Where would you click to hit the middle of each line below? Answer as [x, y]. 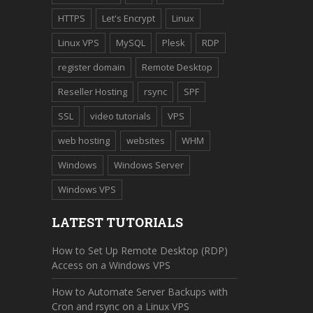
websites [146, 140]
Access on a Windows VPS [111, 265]
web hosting [84, 140]
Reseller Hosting [93, 92]
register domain [92, 67]
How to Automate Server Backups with [140, 292]
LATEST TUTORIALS [117, 222]
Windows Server [149, 165]
